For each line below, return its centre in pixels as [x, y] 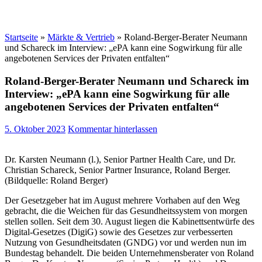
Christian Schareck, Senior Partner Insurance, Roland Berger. [118, 170]
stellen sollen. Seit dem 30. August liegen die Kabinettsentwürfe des [130, 222]
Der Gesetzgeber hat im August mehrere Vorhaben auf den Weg [122, 201]
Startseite [21, 37]
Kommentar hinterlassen [113, 129]
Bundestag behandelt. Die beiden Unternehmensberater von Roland [129, 253]
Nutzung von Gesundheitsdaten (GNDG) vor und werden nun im [125, 243]
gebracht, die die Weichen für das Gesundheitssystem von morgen [126, 211]
